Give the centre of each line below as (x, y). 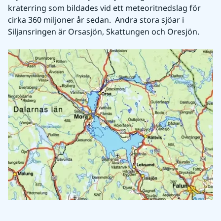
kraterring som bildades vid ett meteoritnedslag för (104, 8)
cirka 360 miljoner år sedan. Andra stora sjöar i (96, 20)
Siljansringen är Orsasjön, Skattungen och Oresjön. (104, 32)
